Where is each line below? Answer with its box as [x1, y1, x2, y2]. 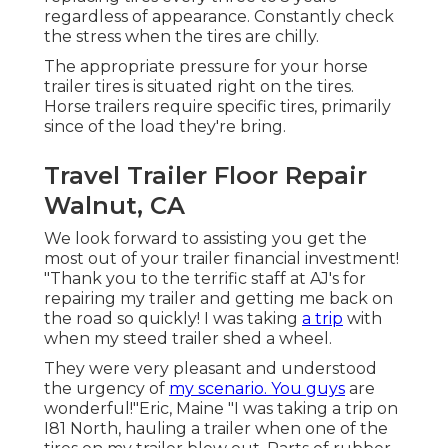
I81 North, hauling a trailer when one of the [44, 419, 388, 439]
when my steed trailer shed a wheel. [44, 329, 332, 349]
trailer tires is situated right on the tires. [44, 77, 354, 97]
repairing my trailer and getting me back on [44, 289, 393, 309]
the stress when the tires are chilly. [44, 27, 319, 47]
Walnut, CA [44, 191, 185, 221]
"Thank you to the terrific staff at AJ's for [44, 269, 366, 289]
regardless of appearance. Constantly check [44, 7, 394, 27]
